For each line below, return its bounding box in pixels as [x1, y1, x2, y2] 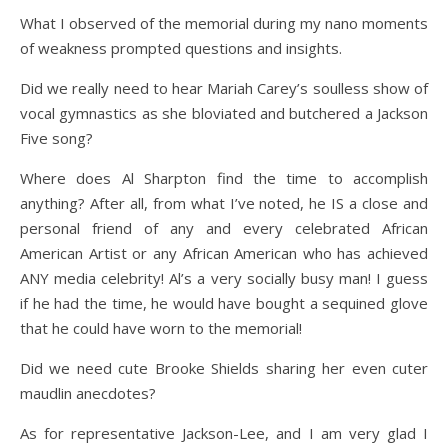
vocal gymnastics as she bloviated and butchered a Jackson [20, 103, 428, 123]
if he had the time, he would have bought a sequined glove [20, 293, 428, 313]
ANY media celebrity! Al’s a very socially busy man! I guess [20, 268, 428, 288]
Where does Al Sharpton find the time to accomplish [20, 168, 428, 188]
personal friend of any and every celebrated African [20, 218, 428, 238]
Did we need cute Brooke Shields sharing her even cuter [20, 358, 428, 378]
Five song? [20, 128, 93, 148]
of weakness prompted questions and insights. [20, 38, 342, 58]
